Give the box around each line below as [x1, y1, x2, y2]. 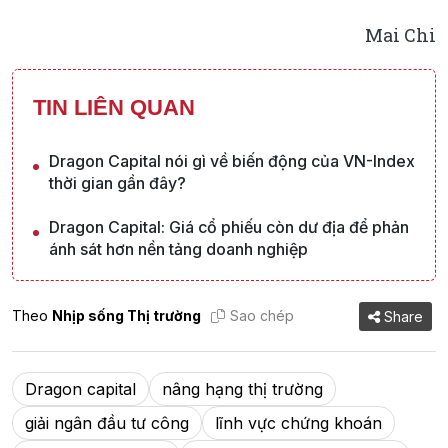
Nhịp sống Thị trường [52, 307, 201, 325]
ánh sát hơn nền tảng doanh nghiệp [49, 238, 308, 259]
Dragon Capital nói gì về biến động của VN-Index [49, 150, 415, 171]
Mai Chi [365, 22, 436, 47]
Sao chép [230, 307, 294, 325]
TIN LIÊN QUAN [33, 94, 195, 120]
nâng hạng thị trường [162, 378, 323, 399]
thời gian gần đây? [49, 172, 186, 193]
